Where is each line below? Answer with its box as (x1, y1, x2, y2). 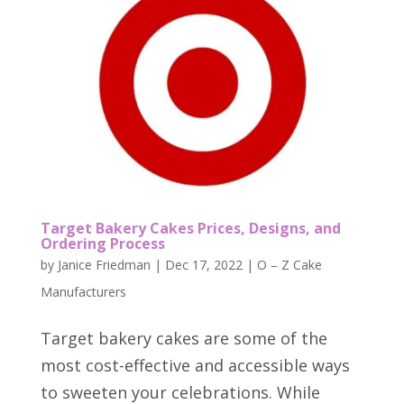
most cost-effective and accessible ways (40, 353, 350, 376)
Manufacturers (40, 282, 126, 300)
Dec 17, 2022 (164, 255, 243, 273)
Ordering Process (40, 233, 165, 253)
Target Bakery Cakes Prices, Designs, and (40, 217, 341, 238)
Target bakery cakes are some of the (40, 326, 327, 349)
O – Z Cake (256, 255, 322, 273)
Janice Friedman (57, 255, 151, 273)
